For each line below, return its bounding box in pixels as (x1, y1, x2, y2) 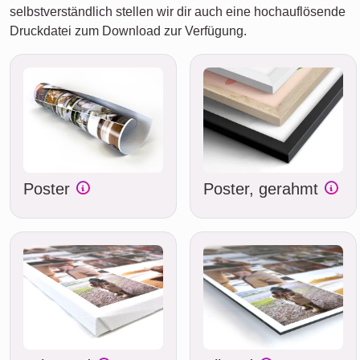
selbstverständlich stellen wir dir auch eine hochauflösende (10, 5, 346, 19)
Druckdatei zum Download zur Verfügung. (10, 24, 247, 39)
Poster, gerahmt (203, 179, 323, 198)
